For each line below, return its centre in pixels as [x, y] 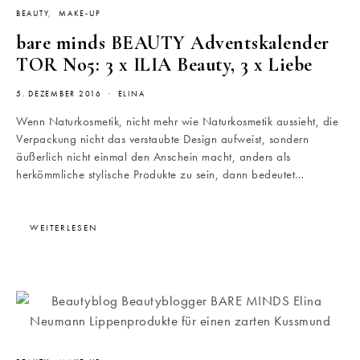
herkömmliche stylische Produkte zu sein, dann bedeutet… [160, 175]
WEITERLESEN [63, 228]
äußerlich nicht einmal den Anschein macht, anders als [153, 157]
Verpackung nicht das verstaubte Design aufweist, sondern [162, 139]
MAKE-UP [80, 14]
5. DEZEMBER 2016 [59, 94]
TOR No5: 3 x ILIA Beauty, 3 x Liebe [164, 65]
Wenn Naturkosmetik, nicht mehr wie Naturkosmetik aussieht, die [177, 122]
